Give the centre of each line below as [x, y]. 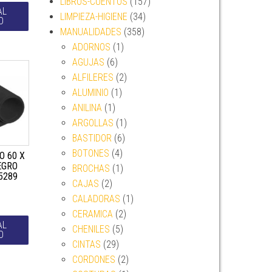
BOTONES [90, 153]
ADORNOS [91, 47]
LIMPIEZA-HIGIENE [93, 17]
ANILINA [87, 108]
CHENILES [91, 229]
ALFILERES [93, 77]
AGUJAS [88, 62]
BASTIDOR [92, 138]
